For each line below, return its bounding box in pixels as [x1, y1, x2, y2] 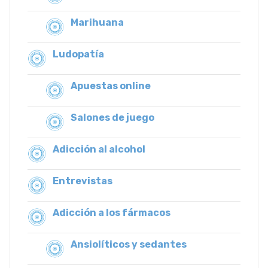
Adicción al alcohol [53, 144, 145, 156]
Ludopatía [53, 48, 104, 60]
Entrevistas [53, 175, 112, 187]
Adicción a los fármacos [53, 207, 170, 219]
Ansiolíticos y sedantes [71, 239, 187, 251]
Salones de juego [71, 112, 154, 124]
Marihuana [71, 17, 124, 29]
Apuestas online [71, 80, 151, 92]
